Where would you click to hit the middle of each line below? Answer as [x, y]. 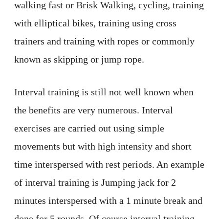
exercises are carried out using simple [89, 128]
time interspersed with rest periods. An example [109, 164]
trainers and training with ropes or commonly [104, 41]
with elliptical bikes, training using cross [95, 23]
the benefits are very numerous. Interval [94, 110]
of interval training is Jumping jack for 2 [95, 183]
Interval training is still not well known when [104, 92]
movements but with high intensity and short [103, 146]
